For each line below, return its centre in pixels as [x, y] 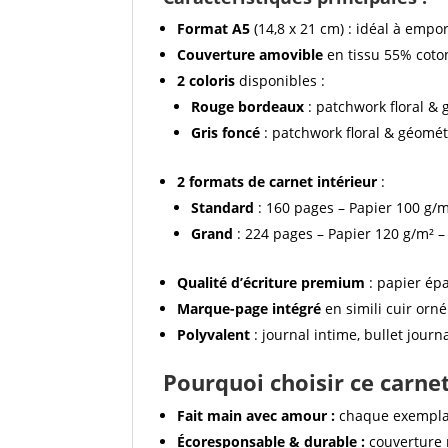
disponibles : [280, 80]
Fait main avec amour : [256, 415]
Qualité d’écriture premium [271, 282]
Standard [222, 207]
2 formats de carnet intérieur [277, 181]
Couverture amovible [250, 54]
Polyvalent [213, 334]
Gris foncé [227, 132]
